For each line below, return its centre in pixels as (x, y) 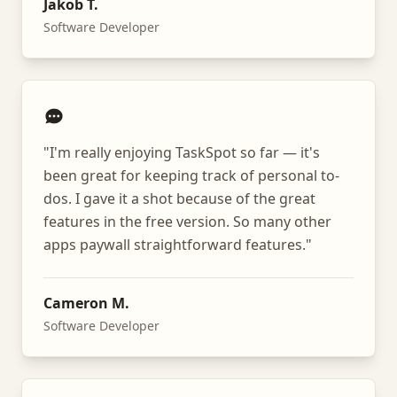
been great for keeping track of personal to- (191, 175)
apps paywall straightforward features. (175, 245)
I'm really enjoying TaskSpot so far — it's (185, 152)
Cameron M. (86, 303)
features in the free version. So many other (187, 222)
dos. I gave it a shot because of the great (179, 198)
